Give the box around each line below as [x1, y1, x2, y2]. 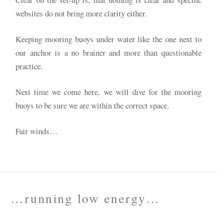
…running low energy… [11, 189, 160, 206]
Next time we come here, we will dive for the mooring [15, 86, 201, 97]
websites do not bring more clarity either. [15, 7, 147, 19]
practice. [15, 60, 43, 72]
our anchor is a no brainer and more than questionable [15, 46, 201, 58]
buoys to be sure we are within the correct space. [15, 100, 170, 111]
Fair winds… [15, 125, 58, 137]
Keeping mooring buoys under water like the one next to [15, 33, 201, 45]
